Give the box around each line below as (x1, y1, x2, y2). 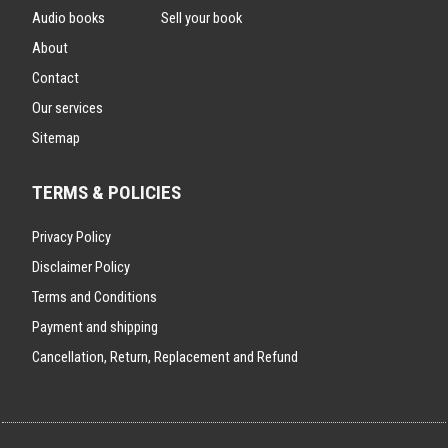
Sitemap (32, 129, 80, 148)
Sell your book (161, 9, 242, 28)
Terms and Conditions (32, 288, 157, 307)
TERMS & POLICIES (32, 181, 181, 205)
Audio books (32, 9, 105, 28)
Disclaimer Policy (32, 258, 130, 277)
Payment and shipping (32, 318, 158, 337)
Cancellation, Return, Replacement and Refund (32, 348, 298, 367)
